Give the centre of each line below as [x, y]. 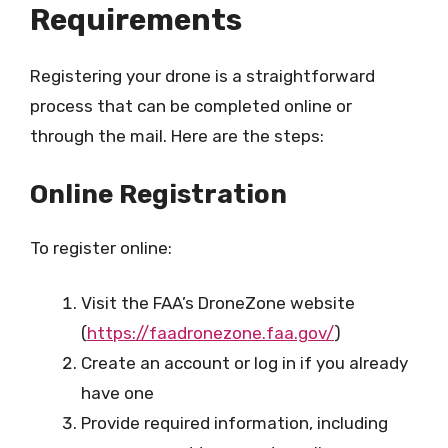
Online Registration [158, 194]
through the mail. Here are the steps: [177, 136]
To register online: [101, 247]
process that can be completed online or [191, 106]
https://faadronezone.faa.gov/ [210, 333]
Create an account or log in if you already [244, 363]
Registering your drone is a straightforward [202, 76]
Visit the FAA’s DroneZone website [218, 303]
